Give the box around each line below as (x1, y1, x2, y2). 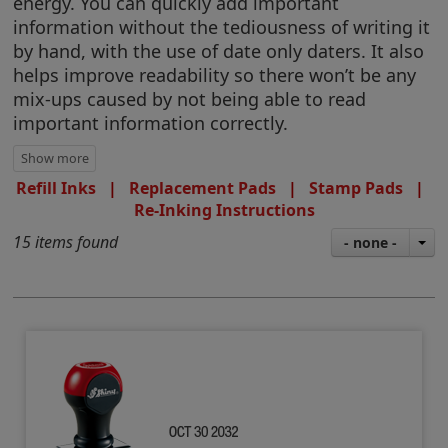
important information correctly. (13, 110, 289, 135)
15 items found (13, 230, 119, 253)
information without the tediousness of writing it (13, 14, 431, 39)
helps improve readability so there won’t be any (13, 62, 417, 87)
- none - (343, 232, 397, 252)
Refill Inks (16, 176, 96, 199)
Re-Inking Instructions (133, 198, 315, 221)
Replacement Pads (129, 176, 276, 199)
